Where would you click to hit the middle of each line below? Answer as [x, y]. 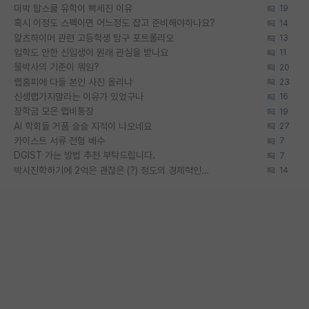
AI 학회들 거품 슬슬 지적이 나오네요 [83, 126]
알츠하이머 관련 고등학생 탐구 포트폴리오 [94, 38]
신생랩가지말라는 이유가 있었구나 [79, 96]
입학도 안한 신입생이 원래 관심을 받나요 [91, 52]
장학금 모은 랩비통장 [54, 111]
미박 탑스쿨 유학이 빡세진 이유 [73, 9]
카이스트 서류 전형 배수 [59, 140]
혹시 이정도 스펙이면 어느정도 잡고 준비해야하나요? [114, 23]
